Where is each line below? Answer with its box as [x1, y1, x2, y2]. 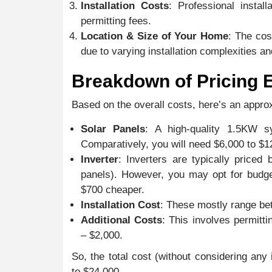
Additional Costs [81, 214, 163, 226]
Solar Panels [81, 123, 146, 135]
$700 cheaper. [81, 183, 144, 195]
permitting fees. [81, 15, 151, 27]
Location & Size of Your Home [81, 30, 229, 42]
